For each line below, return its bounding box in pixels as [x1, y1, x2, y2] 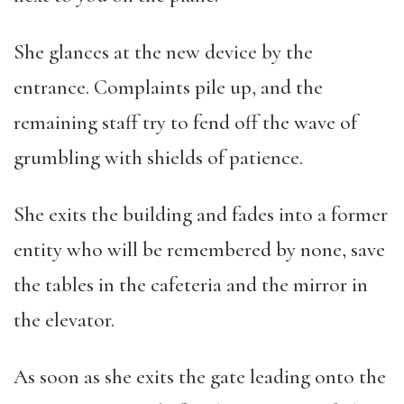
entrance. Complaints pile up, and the [14, 75, 323, 100]
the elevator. [14, 308, 115, 333]
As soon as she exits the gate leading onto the [14, 364, 386, 390]
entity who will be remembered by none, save [14, 237, 385, 262]
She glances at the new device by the [14, 40, 313, 65]
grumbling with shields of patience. [14, 145, 303, 170]
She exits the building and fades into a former [14, 202, 388, 227]
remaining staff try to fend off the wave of [14, 110, 357, 135]
